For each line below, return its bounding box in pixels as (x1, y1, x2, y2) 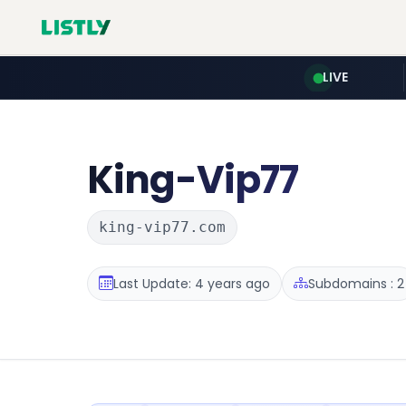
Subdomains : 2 (308, 274, 404, 293)
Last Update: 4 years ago (113, 274, 270, 293)
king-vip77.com (99, 218, 226, 236)
